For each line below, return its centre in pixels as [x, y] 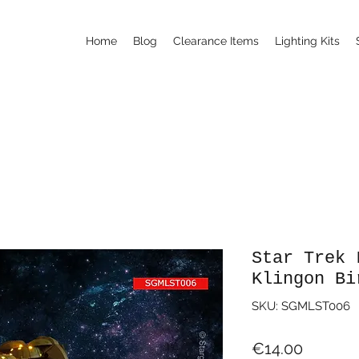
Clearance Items [216, 41]
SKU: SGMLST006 [301, 306]
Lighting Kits [307, 41]
